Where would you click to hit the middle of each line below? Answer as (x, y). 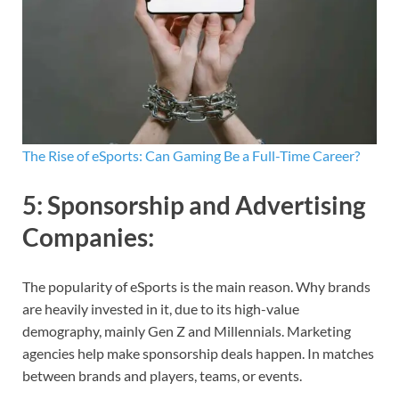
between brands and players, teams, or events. (162, 375)
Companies (85, 236)
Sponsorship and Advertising (206, 204)
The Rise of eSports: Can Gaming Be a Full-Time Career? (191, 155)
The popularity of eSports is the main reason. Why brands (196, 286)
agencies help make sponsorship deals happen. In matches (198, 353)
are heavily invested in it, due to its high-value (161, 308)
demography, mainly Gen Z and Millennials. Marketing (187, 330)
